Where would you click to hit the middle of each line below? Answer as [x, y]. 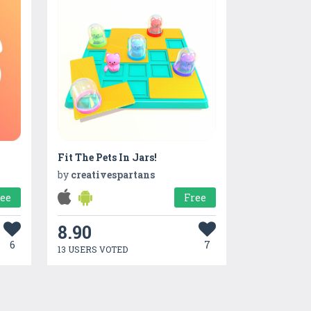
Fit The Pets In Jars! [107, 158]
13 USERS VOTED [92, 250]
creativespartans [112, 175]
